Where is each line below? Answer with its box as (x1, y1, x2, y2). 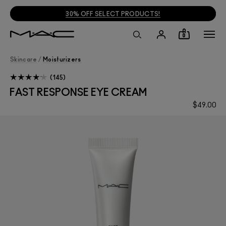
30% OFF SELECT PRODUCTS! (66, 11, 160, 17)
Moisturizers (43, 56, 81, 63)
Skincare (10, 56, 37, 63)
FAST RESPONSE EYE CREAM (10, 88, 147, 98)
